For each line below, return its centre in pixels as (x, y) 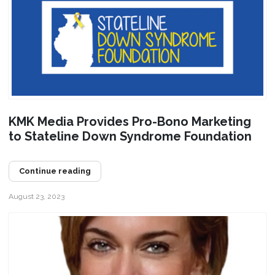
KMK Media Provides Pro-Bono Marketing (130, 121)
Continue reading (55, 171)
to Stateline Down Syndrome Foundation (130, 136)
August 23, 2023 (36, 196)
